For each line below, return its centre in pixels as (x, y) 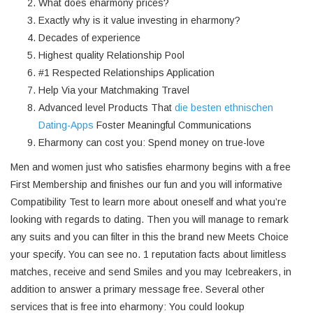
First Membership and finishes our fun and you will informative (146, 184)
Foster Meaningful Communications (173, 125)
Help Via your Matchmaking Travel (114, 90)
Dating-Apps (66, 125)
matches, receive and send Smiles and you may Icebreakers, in (151, 272)
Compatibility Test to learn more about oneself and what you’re (148, 202)
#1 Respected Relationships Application (126, 73)
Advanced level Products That (107, 108)
